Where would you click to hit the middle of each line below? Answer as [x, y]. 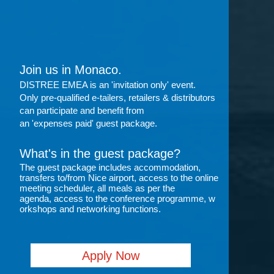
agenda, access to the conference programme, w [117, 198]
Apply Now [111, 255]
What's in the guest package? [100, 154]
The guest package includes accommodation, [110, 167]
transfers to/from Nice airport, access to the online [119, 178]
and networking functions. [110, 209]
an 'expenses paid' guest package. [88, 123]
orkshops [39, 209]
